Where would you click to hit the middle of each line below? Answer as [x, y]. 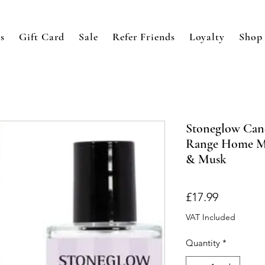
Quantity [203, 243]
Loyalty [207, 36]
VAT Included [211, 217]
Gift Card [42, 36]
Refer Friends [143, 36]
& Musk [206, 159]
